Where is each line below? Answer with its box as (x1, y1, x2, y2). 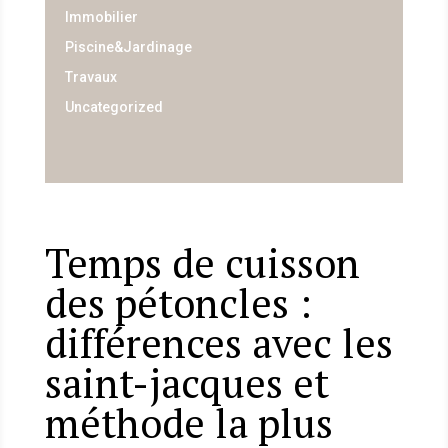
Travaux (64, 69, 117, 86)
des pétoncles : (44, 275, 312, 329)
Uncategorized (64, 99, 163, 116)
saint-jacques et (44, 355, 329, 409)
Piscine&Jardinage (64, 39, 192, 56)
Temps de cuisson (44, 235, 360, 289)
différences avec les (44, 315, 393, 369)
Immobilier (64, 9, 138, 26)
